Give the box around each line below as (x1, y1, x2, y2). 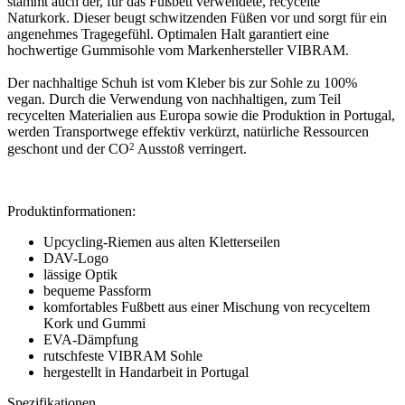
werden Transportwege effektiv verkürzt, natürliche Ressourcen (7, 124, 369, 140)
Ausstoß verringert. (137, 141, 247, 157)
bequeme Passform (43, 282, 151, 298)
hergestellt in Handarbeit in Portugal (43, 363, 249, 380)
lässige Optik (43, 266, 118, 282)
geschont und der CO (7, 141, 129, 157)
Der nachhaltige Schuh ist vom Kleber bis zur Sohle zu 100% (7, 75, 357, 91)
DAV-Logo (43, 250, 108, 266)
